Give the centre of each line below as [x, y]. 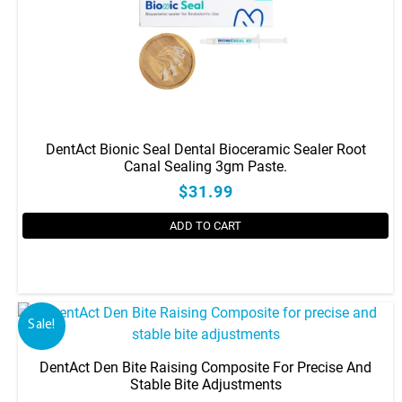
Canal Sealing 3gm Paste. [205, 166]
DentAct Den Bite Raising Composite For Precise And [205, 367]
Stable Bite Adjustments [205, 385]
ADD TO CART [205, 226]
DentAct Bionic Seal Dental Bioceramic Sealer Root [205, 149]
